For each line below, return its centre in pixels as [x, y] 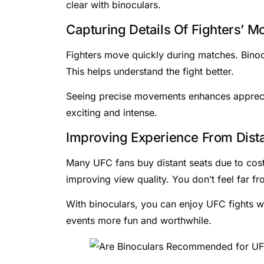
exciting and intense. [112, 113]
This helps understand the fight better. [150, 71]
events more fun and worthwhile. [139, 220]
